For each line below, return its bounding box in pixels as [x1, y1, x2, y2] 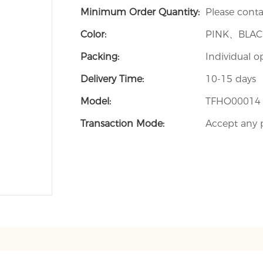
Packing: [80, 51, 119, 63]
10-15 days [205, 73, 256, 85]
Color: [80, 29, 106, 41]
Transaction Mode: [80, 118, 164, 130]
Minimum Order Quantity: [80, 6, 200, 18]
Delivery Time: [80, 73, 144, 85]
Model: [80, 96, 111, 107]
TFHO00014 [205, 96, 261, 107]
